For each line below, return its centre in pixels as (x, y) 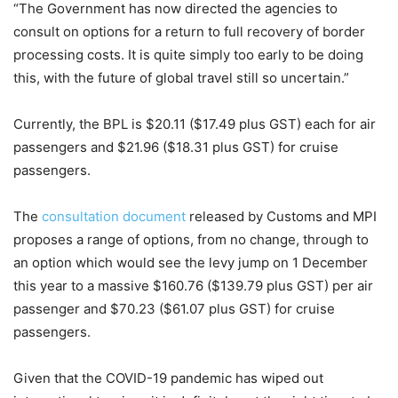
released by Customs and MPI (281, 217)
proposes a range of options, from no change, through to (191, 240)
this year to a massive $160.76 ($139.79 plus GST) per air (193, 286)
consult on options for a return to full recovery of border (189, 32)
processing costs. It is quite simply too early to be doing (188, 55)
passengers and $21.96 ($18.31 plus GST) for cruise (176, 147)
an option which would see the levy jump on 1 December (191, 263)
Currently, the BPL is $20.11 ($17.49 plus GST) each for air (195, 124)
